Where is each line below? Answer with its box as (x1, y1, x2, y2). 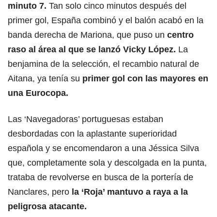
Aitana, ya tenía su (8, 73, 80, 83)
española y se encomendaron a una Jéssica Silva (8, 143, 199, 153)
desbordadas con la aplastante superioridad (8, 128, 177, 139)
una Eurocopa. (8, 88, 68, 98)
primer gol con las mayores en (80, 73, 208, 83)
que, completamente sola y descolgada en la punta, (8, 157, 207, 168)
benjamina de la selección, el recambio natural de (8, 59, 199, 69)
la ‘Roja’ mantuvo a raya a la (72, 186, 188, 197)
